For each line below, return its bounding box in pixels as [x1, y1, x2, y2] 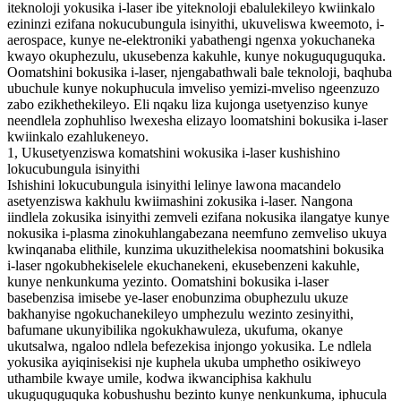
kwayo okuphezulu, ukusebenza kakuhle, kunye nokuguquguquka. [7, 47, 386, 64]
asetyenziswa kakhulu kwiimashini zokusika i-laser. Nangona [7, 192, 353, 209]
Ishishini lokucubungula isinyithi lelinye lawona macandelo [7, 176, 341, 192]
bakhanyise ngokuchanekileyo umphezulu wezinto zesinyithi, [7, 305, 354, 321]
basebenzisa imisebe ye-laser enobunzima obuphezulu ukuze [7, 289, 348, 305]
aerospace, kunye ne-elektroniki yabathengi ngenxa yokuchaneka [7, 31, 375, 47]
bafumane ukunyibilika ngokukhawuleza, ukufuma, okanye [7, 321, 343, 337]
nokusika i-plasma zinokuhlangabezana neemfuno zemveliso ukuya [7, 225, 387, 241]
